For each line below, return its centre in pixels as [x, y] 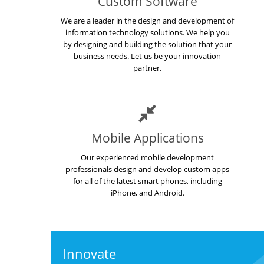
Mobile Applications [147, 138]
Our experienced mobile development [148, 157]
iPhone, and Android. [147, 193]
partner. [148, 68]
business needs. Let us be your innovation [148, 56]
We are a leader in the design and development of [148, 21]
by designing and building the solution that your [148, 44]
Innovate [90, 253]
